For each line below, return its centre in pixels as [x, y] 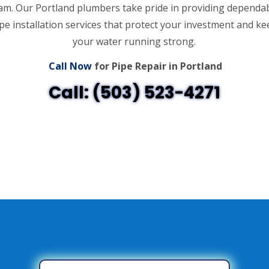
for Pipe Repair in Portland [157, 66]
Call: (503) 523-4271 [134, 93]
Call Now [71, 66]
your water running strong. [134, 42]
